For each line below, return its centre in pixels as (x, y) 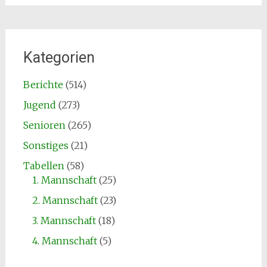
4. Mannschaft (64, 241)
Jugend (39, 105)
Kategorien (59, 58)
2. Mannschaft (65, 200)
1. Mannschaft (64, 180)
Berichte (43, 85)
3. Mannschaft (64, 221)
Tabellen (44, 166)
